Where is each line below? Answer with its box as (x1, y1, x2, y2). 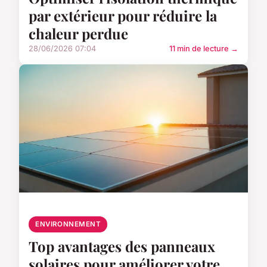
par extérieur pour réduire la (29, 6, 217, 26)
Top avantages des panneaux (29, 237, 215, 256)
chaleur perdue (29, 24, 128, 44)
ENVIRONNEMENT (35, 220, 101, 229)
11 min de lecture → (169, 44, 238, 54)
